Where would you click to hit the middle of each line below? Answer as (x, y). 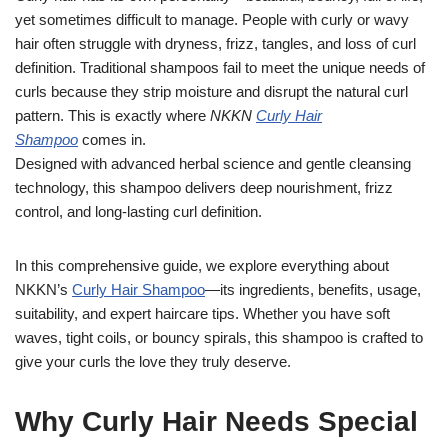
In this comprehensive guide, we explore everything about (202, 265)
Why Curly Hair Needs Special (216, 421)
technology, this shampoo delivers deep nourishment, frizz (204, 187)
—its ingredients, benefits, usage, (313, 289)
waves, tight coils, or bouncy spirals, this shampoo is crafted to (219, 337)
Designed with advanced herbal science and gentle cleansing (213, 163)
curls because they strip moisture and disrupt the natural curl (211, 91)
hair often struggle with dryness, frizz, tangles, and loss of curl (215, 43)
